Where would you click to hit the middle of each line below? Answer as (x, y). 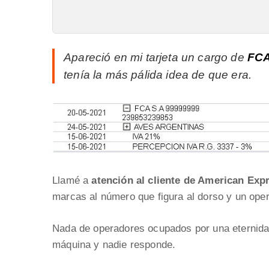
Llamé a (72, 181)
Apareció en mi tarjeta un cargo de (156, 57)
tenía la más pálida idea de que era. (158, 75)
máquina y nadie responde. (114, 245)
